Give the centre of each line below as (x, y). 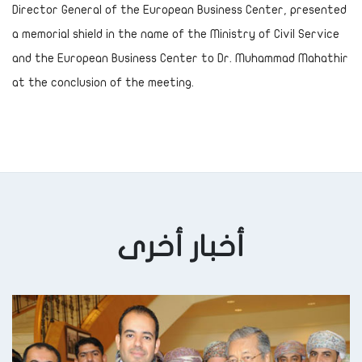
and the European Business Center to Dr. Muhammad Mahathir (180, 58)
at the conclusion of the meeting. (103, 82)
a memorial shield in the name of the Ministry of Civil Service (176, 34)
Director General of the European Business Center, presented (179, 10)
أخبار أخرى (181, 247)
